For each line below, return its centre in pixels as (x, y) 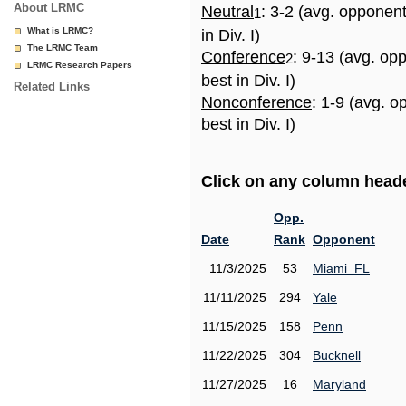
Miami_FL (341, 268)
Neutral (227, 12)
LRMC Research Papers (80, 65)
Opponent (344, 239)
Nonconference (256, 102)
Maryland (339, 384)
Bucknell (337, 355)
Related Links (52, 87)
